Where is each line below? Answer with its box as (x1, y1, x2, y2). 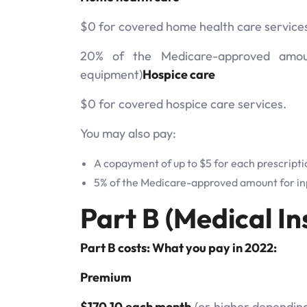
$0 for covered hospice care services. (80, 95, 286, 112)
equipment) (80, 66, 143, 82)
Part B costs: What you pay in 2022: (80, 239, 277, 256)
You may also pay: (80, 125, 176, 141)
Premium (80, 269, 132, 285)
